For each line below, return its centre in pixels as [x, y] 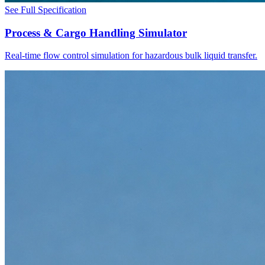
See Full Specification [46, 9]
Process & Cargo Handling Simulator [96, 33]
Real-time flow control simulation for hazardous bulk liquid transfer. [131, 56]
